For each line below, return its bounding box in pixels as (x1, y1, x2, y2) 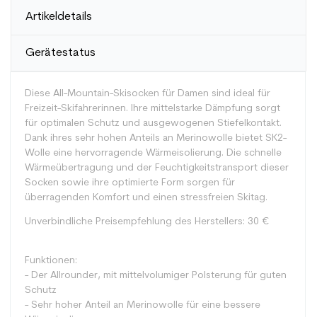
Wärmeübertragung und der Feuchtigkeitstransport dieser (25, 163, 289, 173)
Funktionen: (25, 255, 77, 266)
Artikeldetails (25, 11, 92, 23)
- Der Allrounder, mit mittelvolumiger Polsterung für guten (25, 270, 287, 281)
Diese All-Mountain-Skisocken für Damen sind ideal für (25, 88, 270, 99)
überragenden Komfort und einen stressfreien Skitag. (25, 192, 267, 203)
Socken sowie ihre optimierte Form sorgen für (25, 178, 235, 188)
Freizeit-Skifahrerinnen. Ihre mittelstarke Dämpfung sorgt (25, 103, 280, 114)
